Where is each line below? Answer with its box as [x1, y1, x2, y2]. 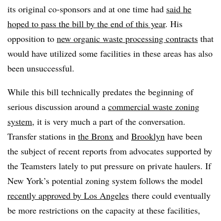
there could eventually [129, 189, 211, 201]
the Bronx [78, 130, 113, 142]
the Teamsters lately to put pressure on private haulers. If [7, 159, 211, 172]
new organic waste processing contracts [57, 32, 198, 44]
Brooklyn [131, 130, 165, 142]
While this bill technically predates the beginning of [7, 85, 193, 98]
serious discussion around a [7, 100, 108, 112]
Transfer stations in [7, 130, 78, 142]
